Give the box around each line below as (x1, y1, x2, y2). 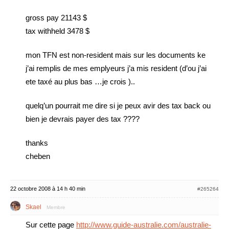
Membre (47, 204, 65, 210)
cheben (26, 152, 50, 161)
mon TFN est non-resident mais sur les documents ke (26, 51, 205, 59)
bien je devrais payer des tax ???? (26, 114, 140, 123)
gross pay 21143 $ (26, 13, 87, 22)
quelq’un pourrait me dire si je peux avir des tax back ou (26, 101, 211, 110)
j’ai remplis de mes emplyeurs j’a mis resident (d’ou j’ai (26, 64, 207, 73)
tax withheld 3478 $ (26, 27, 89, 35)
